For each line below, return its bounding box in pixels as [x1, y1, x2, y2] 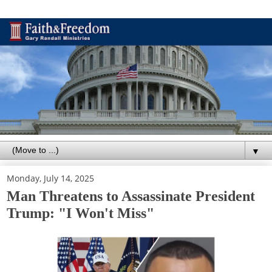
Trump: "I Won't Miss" [7, 204, 154, 221]
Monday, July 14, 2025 [7, 172, 94, 184]
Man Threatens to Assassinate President [7, 187, 255, 204]
